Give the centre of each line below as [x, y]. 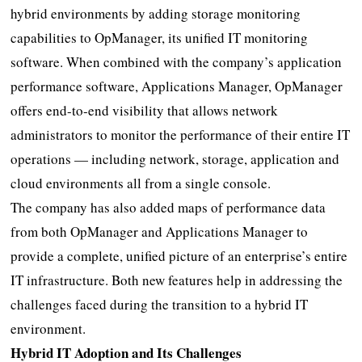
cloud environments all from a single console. [141, 183]
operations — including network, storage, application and [175, 158]
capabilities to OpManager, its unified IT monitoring [160, 37]
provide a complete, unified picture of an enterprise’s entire [179, 255]
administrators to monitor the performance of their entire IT [181, 134]
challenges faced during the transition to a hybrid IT [160, 304]
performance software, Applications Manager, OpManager [177, 86]
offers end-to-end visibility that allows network [145, 110]
